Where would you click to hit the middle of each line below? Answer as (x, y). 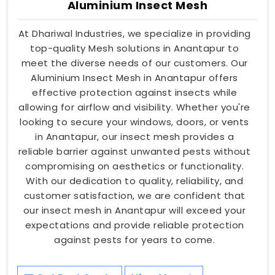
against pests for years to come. (134, 239)
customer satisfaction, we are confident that (134, 195)
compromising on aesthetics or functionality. (134, 166)
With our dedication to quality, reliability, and (134, 180)
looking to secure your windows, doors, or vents (134, 122)
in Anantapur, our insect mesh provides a (134, 136)
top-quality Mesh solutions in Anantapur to (134, 48)
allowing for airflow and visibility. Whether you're (134, 107)
